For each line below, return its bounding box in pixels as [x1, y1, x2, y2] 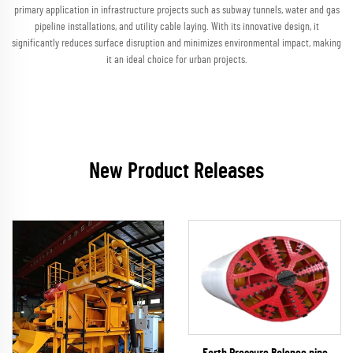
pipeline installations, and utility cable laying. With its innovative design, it [34, 21, 319, 32]
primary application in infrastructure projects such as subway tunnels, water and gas [13, 5, 340, 16]
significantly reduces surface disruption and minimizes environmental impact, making [12, 38, 341, 49]
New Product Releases [89, 161, 264, 183]
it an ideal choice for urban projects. [106, 54, 247, 65]
